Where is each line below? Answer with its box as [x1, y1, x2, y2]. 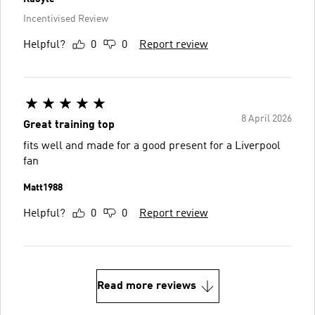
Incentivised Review [23, 14, 108, 24]
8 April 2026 [241, 114, 292, 124]
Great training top [23, 120, 115, 131]
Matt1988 [23, 183, 63, 193]
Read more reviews [96, 281, 196, 292]
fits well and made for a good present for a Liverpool [23, 141, 281, 152]
